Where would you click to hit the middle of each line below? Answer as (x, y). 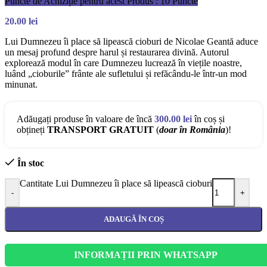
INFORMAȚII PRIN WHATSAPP (145, 255)
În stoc (30, 163)
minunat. (21, 85)
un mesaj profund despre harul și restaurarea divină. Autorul (117, 52)
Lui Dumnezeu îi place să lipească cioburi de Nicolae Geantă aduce (131, 42)
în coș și (208, 119)
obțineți (32, 130)
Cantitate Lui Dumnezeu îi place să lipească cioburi (116, 184)
